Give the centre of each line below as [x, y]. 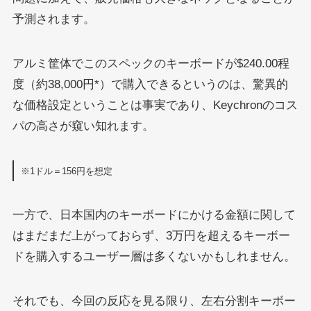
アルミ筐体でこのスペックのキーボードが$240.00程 [151, 63]
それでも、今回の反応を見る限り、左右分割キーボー [154, 301]
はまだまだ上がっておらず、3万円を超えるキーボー [151, 235]
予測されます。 [53, 19]
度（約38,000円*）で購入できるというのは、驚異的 [150, 84]
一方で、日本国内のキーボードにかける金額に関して [154, 215]
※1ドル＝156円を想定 [66, 171]
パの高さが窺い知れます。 [83, 126]
